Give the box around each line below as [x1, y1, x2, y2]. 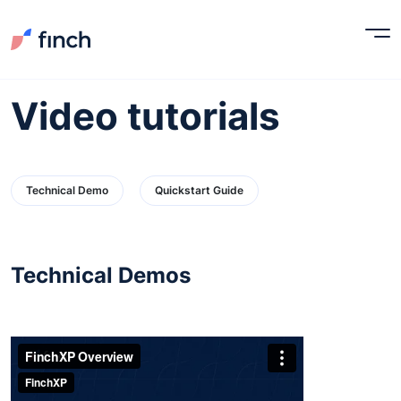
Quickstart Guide [155, 183, 243, 197]
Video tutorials [11, 93, 280, 139]
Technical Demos [11, 262, 191, 288]
